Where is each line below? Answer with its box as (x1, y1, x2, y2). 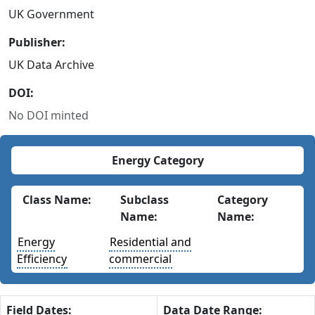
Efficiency (17, 251, 67, 266)
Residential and (109, 234, 191, 250)
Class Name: (22, 192, 91, 207)
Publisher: (8, 34, 65, 50)
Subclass (120, 192, 169, 207)
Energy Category (111, 153, 204, 168)
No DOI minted (8, 108, 89, 123)
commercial (108, 251, 172, 266)
